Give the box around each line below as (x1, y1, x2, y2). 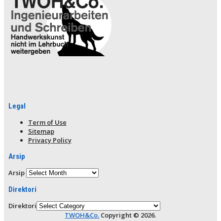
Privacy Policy (28, 136, 72, 145)
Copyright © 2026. (99, 211, 156, 220)
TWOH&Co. (65, 211, 100, 220)
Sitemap (28, 127, 54, 136)
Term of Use (28, 118, 67, 127)
